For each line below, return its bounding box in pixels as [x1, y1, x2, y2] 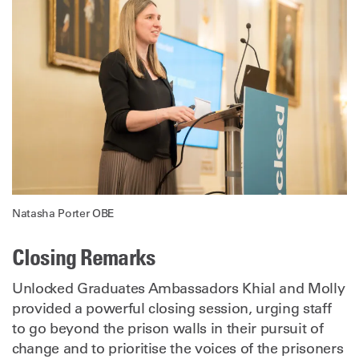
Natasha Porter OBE [12, 205, 115, 220]
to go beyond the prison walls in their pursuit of [12, 319, 324, 337]
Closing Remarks [12, 242, 155, 270]
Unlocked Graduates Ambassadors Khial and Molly [12, 279, 345, 297]
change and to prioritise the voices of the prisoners [12, 339, 344, 357]
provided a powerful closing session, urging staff [12, 299, 332, 317]
